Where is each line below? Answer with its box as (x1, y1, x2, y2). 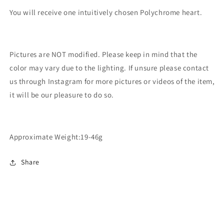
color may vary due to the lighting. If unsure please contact (9, 63, 209, 73)
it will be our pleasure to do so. (9, 90, 114, 100)
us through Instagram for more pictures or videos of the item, (9, 76, 215, 86)
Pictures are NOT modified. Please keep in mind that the (9, 49, 198, 59)
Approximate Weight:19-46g (9, 132, 103, 142)
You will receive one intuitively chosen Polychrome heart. (9, 7, 202, 17)
